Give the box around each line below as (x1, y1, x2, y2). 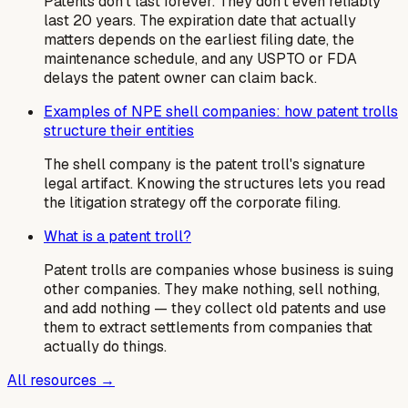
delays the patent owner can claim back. (44, 68, 317, 88)
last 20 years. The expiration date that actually (44, 11, 356, 31)
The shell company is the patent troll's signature (44, 155, 365, 175)
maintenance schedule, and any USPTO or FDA (44, 49, 357, 69)
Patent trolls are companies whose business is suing (44, 260, 393, 280)
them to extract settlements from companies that (44, 318, 372, 338)
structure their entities (44, 121, 194, 141)
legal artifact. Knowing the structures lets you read (44, 174, 385, 194)
